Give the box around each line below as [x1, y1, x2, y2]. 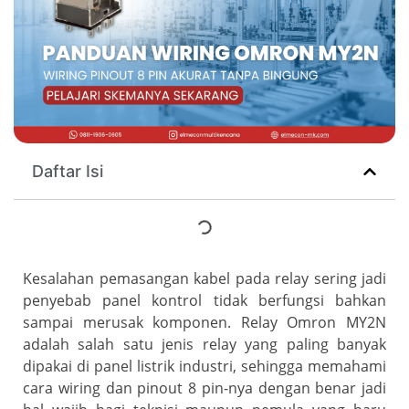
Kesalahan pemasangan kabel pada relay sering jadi [23, 268, 386, 289]
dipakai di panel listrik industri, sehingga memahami [23, 356, 386, 377]
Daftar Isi [32, 162, 103, 182]
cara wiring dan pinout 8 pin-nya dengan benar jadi [23, 378, 386, 399]
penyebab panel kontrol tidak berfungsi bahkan [23, 290, 386, 311]
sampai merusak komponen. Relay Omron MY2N [23, 312, 386, 333]
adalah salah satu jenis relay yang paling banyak [23, 334, 386, 355]
